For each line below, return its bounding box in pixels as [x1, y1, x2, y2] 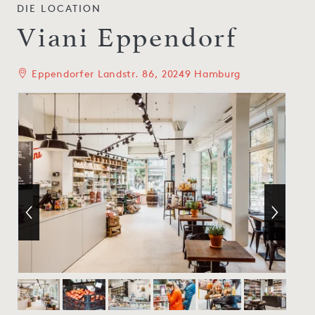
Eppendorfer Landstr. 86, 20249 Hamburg [28, 67, 241, 79]
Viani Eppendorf [17, 22, 237, 53]
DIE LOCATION [17, 1, 102, 14]
